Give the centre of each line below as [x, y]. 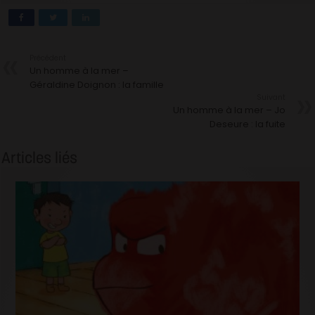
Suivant [271, 97]
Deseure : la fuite [247, 124]
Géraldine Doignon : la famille [97, 84]
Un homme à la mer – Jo [229, 110]
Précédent [48, 58]
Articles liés [40, 157]
